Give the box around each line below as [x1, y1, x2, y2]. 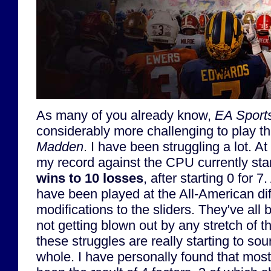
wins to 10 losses [36, 170, 143, 186]
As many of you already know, [36, 107, 215, 123]
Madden [36, 139, 83, 154]
